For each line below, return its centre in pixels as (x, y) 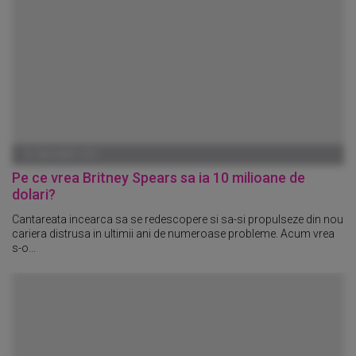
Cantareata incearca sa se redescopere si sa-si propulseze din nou (178, 220)
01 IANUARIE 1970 (60, 154)
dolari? (34, 194)
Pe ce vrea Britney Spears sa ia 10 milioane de (159, 177)
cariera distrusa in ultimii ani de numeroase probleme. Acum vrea (173, 234)
